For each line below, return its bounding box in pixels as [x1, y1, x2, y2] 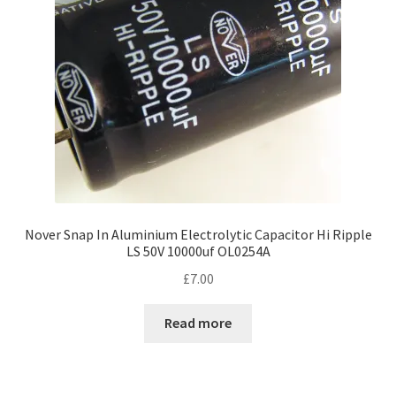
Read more [164, 314, 232, 332]
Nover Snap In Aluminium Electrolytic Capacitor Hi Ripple [24, 225, 372, 243]
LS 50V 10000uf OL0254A [126, 241, 270, 260]
